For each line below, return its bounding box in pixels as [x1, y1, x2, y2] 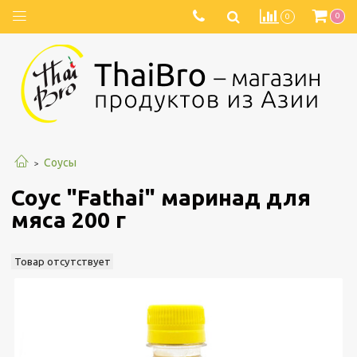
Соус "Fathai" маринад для [11, 185, 311, 210]
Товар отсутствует [14, 255, 111, 268]
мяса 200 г [11, 207, 126, 233]
